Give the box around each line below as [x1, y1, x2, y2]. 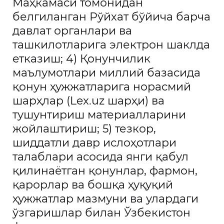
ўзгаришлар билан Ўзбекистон [12, 206, 190, 219]
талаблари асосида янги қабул [12, 150, 188, 163]
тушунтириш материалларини [12, 108, 186, 121]
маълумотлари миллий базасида [12, 66, 200, 79]
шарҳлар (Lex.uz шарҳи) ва [12, 94, 164, 107]
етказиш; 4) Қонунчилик [12, 52, 150, 65]
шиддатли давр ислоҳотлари [12, 136, 176, 149]
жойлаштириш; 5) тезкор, [12, 122, 156, 135]
